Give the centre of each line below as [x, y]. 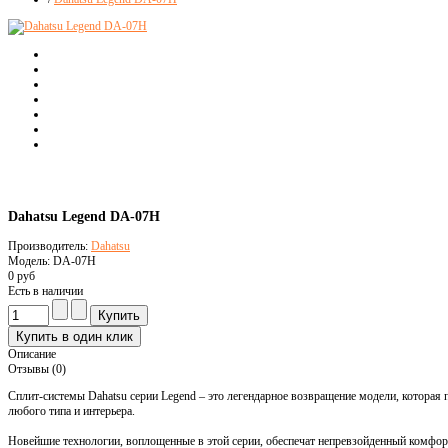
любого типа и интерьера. [71, 411]
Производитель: [49, 246]
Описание [32, 354]
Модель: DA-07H [52, 261]
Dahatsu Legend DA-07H [84, 216]
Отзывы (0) [37, 369]
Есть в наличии [45, 291]
